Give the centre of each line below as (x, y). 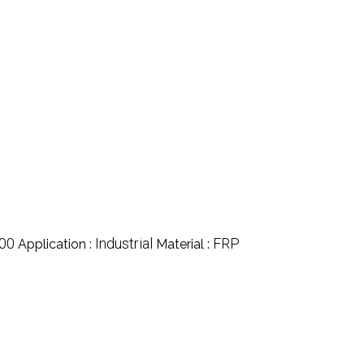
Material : (184, 244)
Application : (56, 244)
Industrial (124, 243)
